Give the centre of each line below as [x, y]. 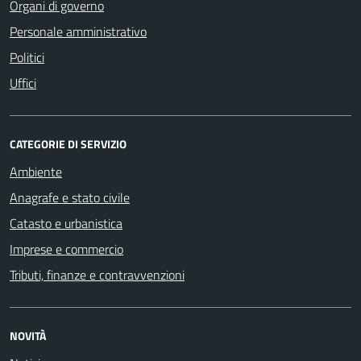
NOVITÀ [28, 335]
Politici [27, 57]
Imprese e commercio [66, 249]
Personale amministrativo [78, 31]
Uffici [23, 83]
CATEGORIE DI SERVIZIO [68, 143]
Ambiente [36, 171]
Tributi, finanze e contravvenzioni [97, 274]
